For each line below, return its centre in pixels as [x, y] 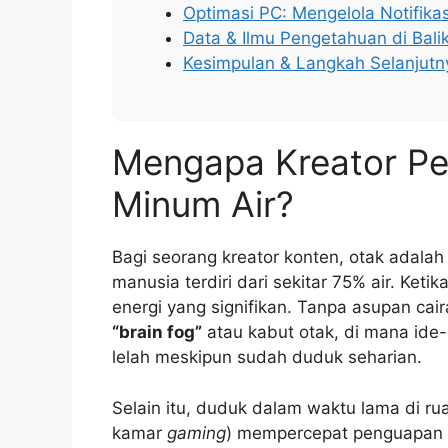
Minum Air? [203, 204]
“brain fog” [157, 332]
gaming [196, 432]
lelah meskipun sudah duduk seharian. [267, 357]
